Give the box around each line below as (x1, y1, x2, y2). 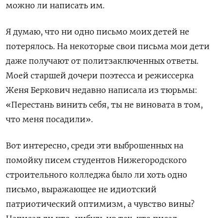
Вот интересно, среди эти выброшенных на (6, 141, 183, 151)
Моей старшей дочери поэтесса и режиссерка (6, 71, 194, 81)
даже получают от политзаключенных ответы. (6, 56, 199, 66)
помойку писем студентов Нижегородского (6, 155, 187, 165)
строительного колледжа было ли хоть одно (6, 170, 187, 180)
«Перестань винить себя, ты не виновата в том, (6, 100, 203, 110)
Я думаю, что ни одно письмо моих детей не (6, 27, 189, 37)
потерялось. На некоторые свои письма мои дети (6, 41, 210, 52)
